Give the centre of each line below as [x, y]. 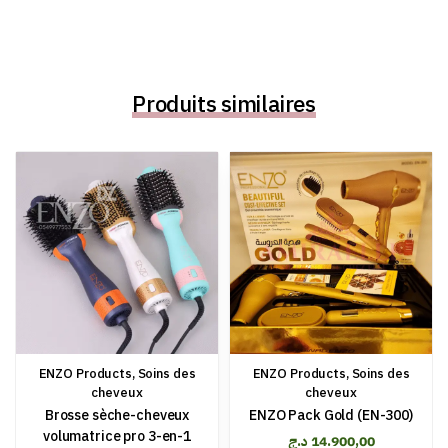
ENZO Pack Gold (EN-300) [331, 415]
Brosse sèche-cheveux [117, 415]
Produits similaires [224, 104]
